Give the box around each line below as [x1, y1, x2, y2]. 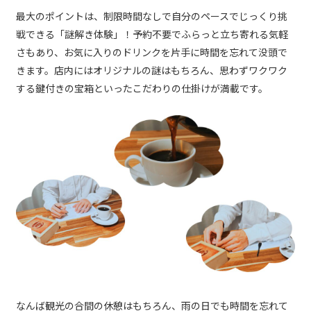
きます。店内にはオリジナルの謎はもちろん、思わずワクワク [16, 63, 287, 78]
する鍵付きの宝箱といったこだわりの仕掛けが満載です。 [16, 81, 268, 96]
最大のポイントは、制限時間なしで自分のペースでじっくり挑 [16, 9, 287, 24]
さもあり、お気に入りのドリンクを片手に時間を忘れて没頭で [16, 45, 287, 60]
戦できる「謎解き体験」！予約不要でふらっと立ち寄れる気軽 [16, 27, 288, 42]
